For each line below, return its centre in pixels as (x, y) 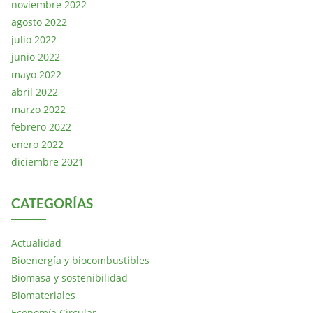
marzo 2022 (38, 109)
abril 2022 (35, 92)
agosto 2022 (39, 22)
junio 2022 (36, 57)
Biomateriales (43, 295)
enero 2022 (37, 144)
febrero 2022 (41, 126)
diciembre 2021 (48, 161)
